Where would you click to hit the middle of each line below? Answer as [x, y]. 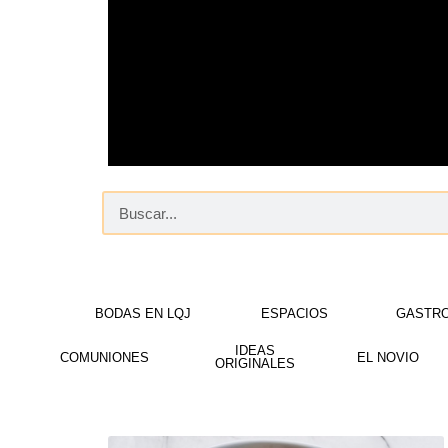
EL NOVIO [388, 357]
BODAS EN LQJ [143, 313]
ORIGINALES [255, 363]
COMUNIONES [104, 357]
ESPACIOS [294, 313]
